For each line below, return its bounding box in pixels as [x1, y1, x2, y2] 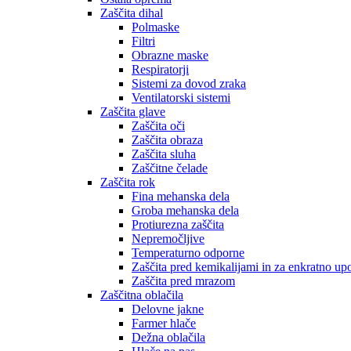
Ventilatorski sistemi [132, 91, 230, 104]
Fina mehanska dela [132, 190, 230, 203]
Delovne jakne [132, 302, 204, 316]
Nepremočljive [132, 232, 204, 245]
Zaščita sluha [132, 147, 196, 161]
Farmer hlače [132, 317, 196, 330]
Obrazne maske [132, 49, 208, 62]
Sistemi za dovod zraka [132, 77, 246, 90]
